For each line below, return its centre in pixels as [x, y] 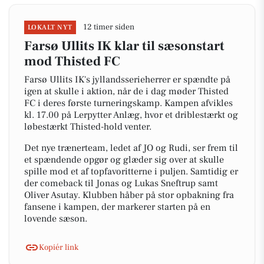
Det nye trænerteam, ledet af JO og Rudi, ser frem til [131, 148]
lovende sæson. [56, 219]
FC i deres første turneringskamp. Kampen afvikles [128, 103]
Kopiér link [59, 247]
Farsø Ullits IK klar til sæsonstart [124, 46]
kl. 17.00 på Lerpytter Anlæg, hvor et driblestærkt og [131, 115]
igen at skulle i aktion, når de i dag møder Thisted [126, 91]
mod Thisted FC [72, 61]
